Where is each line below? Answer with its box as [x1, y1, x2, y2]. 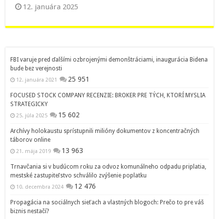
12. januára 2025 [23, 2, 79, 12]
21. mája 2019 [16, 148, 51, 155]
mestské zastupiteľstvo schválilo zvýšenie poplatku [10, 172, 147, 179]
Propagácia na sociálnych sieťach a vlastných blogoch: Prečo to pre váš [10, 199, 204, 206]
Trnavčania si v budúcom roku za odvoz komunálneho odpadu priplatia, [10, 163, 207, 171]
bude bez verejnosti [10, 65, 63, 72]
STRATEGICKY [10, 101, 48, 108]
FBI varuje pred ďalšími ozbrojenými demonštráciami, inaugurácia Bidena [10, 56, 208, 64]
